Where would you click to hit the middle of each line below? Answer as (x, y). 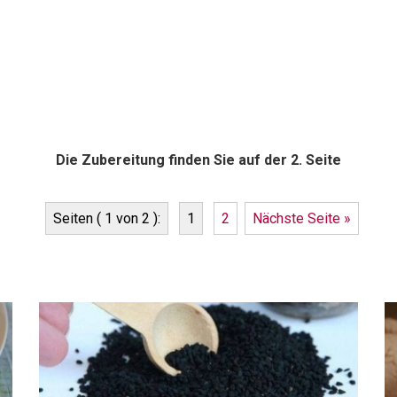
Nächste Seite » (302, 218)
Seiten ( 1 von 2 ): (107, 218)
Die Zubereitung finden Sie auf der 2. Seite (198, 160)
